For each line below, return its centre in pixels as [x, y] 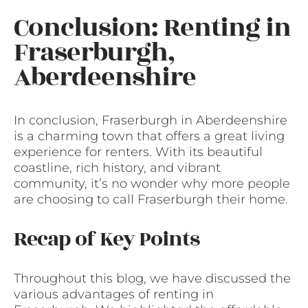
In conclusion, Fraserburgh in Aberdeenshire [151, 120]
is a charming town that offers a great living [149, 136]
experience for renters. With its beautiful [138, 152]
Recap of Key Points [107, 239]
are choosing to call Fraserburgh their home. [151, 199]
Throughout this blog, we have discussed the [152, 278]
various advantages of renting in [114, 294]
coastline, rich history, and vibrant [117, 167]
